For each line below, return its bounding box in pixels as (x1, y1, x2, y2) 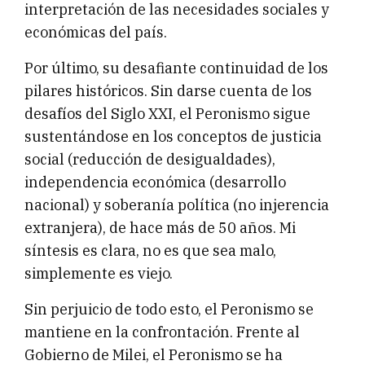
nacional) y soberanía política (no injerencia (24, 196, 329, 215)
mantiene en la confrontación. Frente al (24, 323, 300, 342)
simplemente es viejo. (24, 264, 173, 284)
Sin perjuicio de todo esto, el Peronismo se (24, 300, 314, 319)
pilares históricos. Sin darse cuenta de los (24, 81, 312, 101)
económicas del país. (24, 23, 167, 42)
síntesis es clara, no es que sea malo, (24, 241, 276, 261)
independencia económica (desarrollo (24, 173, 286, 192)
